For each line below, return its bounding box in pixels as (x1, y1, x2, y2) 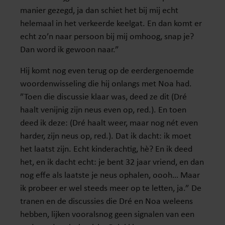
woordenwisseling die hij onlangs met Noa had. (20, 77, 192, 89)
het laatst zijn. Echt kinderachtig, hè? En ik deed (20, 142, 192, 154)
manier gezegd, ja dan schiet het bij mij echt (20, 4, 178, 16)
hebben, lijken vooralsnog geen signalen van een (20, 207, 194, 219)
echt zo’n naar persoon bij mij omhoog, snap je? (20, 30, 194, 42)
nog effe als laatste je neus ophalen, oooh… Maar (20, 168, 200, 180)
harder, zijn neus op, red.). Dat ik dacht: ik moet (20, 129, 191, 141)
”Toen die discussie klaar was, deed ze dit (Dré (20, 90, 187, 102)
